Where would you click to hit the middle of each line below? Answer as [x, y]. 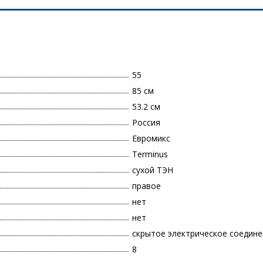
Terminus [150, 154]
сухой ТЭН [153, 170]
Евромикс [151, 139]
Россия [146, 123]
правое [146, 186]
